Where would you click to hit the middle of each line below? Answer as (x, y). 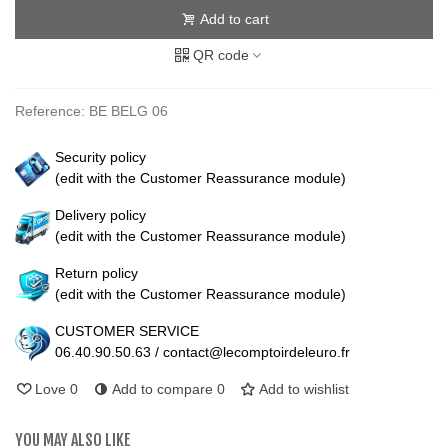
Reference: (50, 111)
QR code (221, 55)
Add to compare (162, 389)
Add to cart (234, 19)
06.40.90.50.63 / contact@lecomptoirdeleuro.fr (202, 352)
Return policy (96, 273)
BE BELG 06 (128, 111)
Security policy (100, 157)
